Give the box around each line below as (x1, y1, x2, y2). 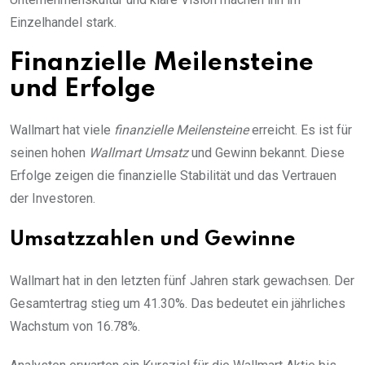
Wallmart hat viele (10, 121, 114, 138)
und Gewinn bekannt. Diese (188, 144, 345, 161)
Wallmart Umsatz (89, 144, 188, 161)
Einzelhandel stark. (10, 14, 117, 30)
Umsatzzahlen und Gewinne (10, 229, 296, 250)
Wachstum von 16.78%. (10, 318, 140, 334)
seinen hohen (10, 144, 89, 161)
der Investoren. (10, 190, 95, 206)
